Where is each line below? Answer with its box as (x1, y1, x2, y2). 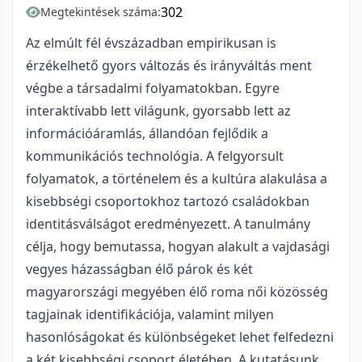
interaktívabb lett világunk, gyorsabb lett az (26, 102, 291, 120)
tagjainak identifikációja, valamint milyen (26, 305, 274, 323)
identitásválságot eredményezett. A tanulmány (26, 215, 310, 233)
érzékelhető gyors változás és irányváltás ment (26, 57, 312, 74)
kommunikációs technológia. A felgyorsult (26, 147, 284, 165)
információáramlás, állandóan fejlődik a (26, 124, 268, 142)
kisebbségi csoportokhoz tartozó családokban (26, 192, 309, 210)
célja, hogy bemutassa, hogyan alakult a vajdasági (26, 238, 330, 255)
